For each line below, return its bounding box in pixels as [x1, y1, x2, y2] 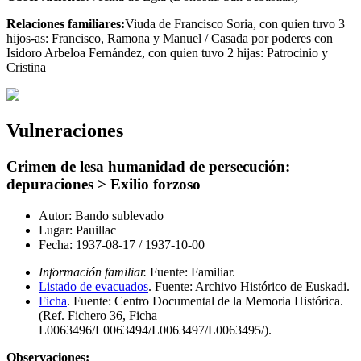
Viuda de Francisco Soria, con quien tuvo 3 [125, 17, 345, 31]
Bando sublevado [75, 208, 164, 222]
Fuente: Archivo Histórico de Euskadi [155, 279, 346, 293]
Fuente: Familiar [150, 264, 232, 279]
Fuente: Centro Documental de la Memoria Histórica [73, 293, 340, 308]
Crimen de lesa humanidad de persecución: [6, 157, 290, 175]
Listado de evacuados [39, 279, 148, 293]
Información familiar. [39, 264, 147, 279]
